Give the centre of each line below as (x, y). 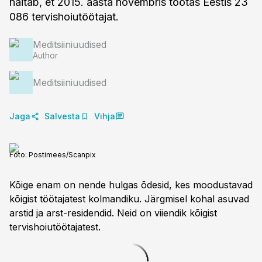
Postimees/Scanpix (62, 155)
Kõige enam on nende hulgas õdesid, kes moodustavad (131, 185)
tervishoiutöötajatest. (55, 227)
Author (45, 55)
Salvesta (62, 116)
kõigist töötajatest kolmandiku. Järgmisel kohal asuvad (129, 199)
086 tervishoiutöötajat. (64, 17)
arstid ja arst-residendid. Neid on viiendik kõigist (113, 213)
